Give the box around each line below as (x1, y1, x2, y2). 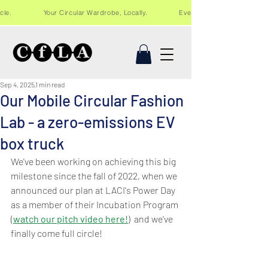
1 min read (35, 80, 65, 89)
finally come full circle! (11, 227, 102, 239)
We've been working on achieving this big (11, 156, 178, 167)
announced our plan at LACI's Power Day (11, 184, 177, 196)
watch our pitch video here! (13, 213, 128, 225)
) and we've (128, 213, 175, 225)
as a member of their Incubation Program (11, 199, 180, 211)
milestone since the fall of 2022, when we (11, 170, 179, 182)
